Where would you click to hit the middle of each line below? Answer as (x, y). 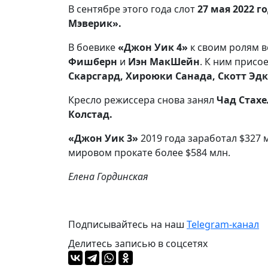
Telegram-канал (223, 224)
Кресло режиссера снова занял (142, 100)
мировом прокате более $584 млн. (149, 153)
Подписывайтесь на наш (127, 224)
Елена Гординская (108, 176)
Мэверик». (97, 23)
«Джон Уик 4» (153, 47)
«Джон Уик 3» (103, 138)
